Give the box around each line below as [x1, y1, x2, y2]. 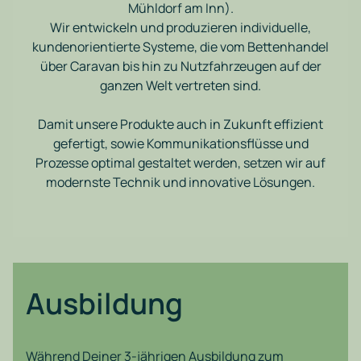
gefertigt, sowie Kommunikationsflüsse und [52, 135, 309, 152]
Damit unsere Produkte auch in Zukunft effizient [38, 115, 323, 133]
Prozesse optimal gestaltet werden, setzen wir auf [35, 154, 326, 172]
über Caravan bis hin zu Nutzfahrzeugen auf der [39, 57, 322, 75]
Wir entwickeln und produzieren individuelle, [50, 19, 311, 36]
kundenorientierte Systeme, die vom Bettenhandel [32, 38, 329, 56]
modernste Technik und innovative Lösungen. [46, 173, 315, 191]
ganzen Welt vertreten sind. [100, 77, 261, 94]
